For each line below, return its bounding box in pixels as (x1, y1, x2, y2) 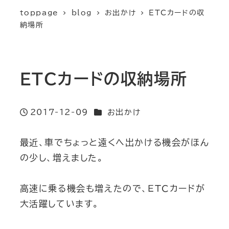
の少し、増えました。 (19, 153, 104, 162)
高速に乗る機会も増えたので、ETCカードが (19, 184, 205, 193)
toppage (19, 9, 59, 17)
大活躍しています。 (19, 199, 99, 209)
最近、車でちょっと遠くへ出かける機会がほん (19, 138, 210, 147)
